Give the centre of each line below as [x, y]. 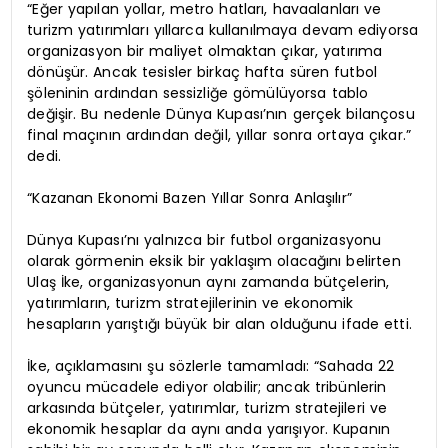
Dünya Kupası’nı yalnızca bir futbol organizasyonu [204, 239]
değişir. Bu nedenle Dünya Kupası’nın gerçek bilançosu [221, 113]
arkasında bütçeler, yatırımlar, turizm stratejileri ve [207, 407]
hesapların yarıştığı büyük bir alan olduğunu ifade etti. [219, 323]
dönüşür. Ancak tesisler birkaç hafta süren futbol [202, 71]
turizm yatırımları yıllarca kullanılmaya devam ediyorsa [223, 29]
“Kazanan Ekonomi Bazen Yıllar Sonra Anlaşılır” [189, 197]
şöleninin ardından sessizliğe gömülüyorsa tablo [198, 92]
